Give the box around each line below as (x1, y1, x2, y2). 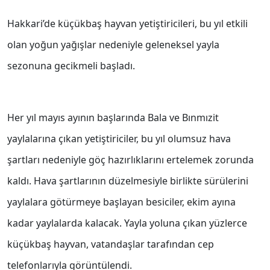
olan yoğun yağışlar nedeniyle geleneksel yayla (7, 38, 219, 52)
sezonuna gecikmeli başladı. (7, 59, 135, 73)
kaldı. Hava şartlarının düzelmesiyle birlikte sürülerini (7, 174, 248, 188)
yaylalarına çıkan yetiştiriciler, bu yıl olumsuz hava (7, 132, 231, 146)
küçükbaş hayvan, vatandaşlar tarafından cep (7, 237, 214, 251)
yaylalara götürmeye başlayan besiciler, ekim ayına (7, 195, 236, 209)
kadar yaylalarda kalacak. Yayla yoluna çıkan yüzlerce (7, 216, 247, 230)
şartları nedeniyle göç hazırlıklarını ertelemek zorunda (7, 153, 254, 167)
